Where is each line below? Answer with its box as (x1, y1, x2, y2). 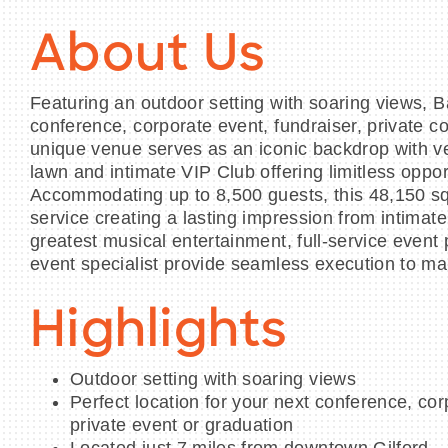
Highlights (30, 308, 289, 360)
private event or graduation (70, 415, 294, 436)
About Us (30, 32, 266, 84)
